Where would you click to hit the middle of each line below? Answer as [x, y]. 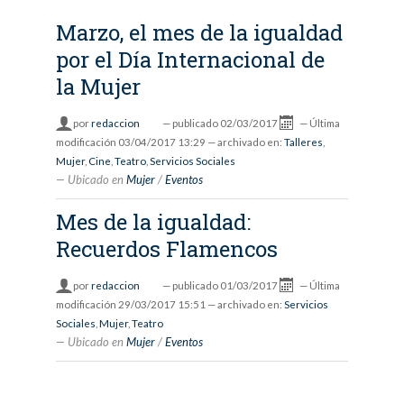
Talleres [303, 142]
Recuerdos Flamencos [166, 249]
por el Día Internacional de [190, 60]
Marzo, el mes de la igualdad [199, 33]
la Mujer [98, 87]
